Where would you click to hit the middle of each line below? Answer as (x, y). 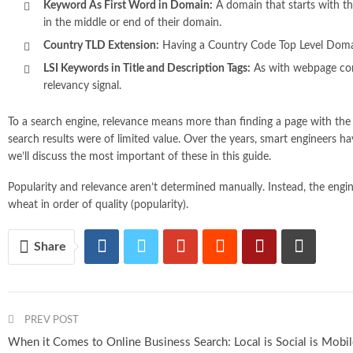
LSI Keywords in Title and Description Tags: (147, 68)
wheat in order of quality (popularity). (98, 204)
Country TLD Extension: (101, 45)
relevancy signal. (82, 85)
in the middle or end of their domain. (132, 22)
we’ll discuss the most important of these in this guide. (139, 156)
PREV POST (50, 320)
